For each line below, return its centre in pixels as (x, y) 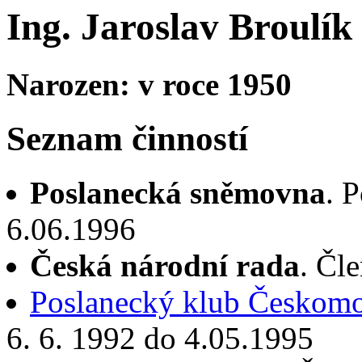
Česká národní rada (165, 265)
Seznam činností (127, 138)
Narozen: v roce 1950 (149, 84)
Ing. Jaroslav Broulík (179, 27)
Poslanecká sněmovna (178, 192)
